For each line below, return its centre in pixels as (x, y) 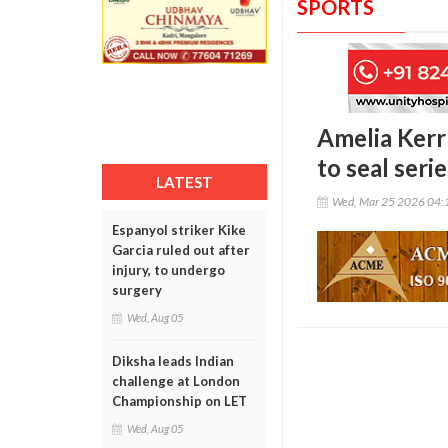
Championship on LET (179, 401)
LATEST (184, 182)
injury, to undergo (168, 270)
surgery (137, 290)
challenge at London (176, 381)
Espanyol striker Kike (179, 230)
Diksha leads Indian (173, 361)
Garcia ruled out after (181, 250)
